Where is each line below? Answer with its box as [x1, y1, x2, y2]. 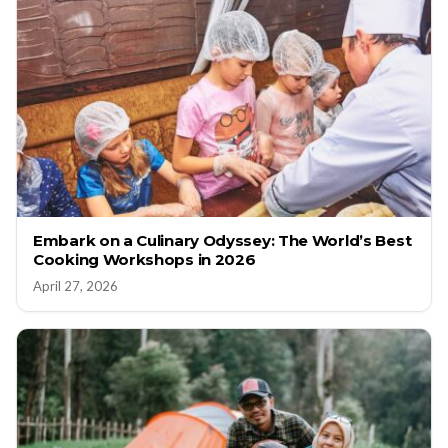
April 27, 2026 [33, 278, 118, 295]
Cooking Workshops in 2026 [33, 250, 256, 270]
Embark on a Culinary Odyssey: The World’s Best [33, 231, 412, 251]
